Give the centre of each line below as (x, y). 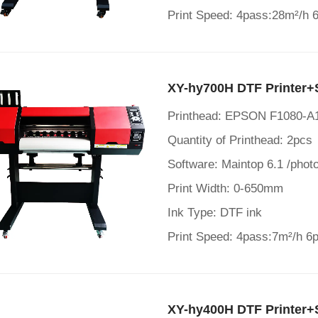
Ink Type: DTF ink (215, 213)
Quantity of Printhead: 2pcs (240, 140)
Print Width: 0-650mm (225, 188)
